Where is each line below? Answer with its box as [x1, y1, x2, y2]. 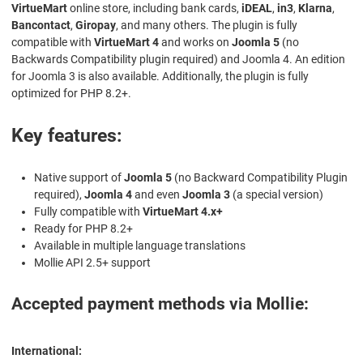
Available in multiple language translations [34, 239, 246, 253]
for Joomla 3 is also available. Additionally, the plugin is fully [11, 70, 309, 83]
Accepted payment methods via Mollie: [11, 294, 309, 314]
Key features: [11, 125, 122, 147]
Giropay [75, 19, 116, 32]
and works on [159, 36, 232, 49]
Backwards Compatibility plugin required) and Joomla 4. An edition [11, 53, 345, 66]
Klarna [298, 2, 332, 15]
